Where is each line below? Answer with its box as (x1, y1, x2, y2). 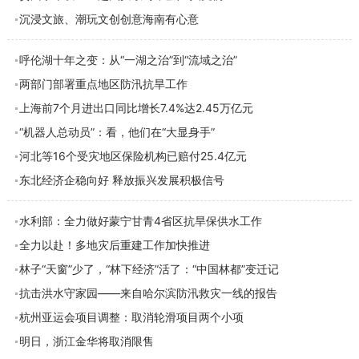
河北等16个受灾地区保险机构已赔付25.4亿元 (18, 149, 247, 163)
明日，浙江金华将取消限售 (18, 334, 154, 348)
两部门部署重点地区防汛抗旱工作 (18, 77, 188, 91)
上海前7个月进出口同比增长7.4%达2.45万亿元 (18, 101, 253, 115)
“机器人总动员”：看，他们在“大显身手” (18, 125, 215, 139)
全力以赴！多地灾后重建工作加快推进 (18, 238, 210, 252)
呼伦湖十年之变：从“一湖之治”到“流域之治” (18, 53, 237, 67)
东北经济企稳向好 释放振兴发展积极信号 (18, 173, 224, 187)
